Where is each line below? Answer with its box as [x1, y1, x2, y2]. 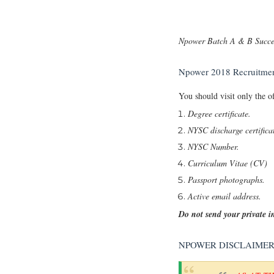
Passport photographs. [188, 173, 265, 185]
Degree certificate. [188, 107, 251, 119]
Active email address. [188, 190, 261, 202]
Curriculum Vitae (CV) [188, 157, 267, 169]
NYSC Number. [188, 140, 239, 152]
